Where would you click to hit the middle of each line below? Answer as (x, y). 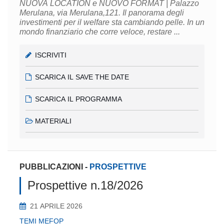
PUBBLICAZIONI (51, 166)
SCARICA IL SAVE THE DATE (82, 77)
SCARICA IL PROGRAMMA (79, 99)
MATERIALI (53, 121)
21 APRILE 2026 (56, 206)
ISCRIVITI (51, 55)
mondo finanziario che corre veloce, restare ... (100, 31)
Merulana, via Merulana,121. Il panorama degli (71, 12)
